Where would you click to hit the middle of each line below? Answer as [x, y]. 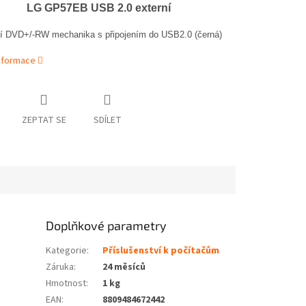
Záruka [60, 267]
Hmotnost [66, 284]
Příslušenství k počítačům [161, 251]
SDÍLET [107, 121]
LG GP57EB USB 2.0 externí [98, 8]
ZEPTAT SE [44, 121]
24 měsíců [124, 267]
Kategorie [67, 251]
